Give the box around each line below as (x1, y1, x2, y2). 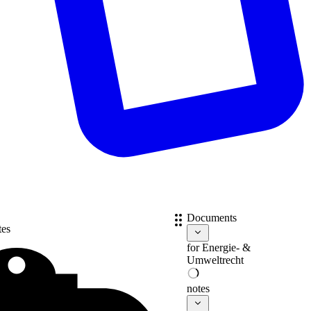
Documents (186, 212, 237, 224)
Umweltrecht (186, 254, 244, 267)
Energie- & (201, 242, 251, 254)
